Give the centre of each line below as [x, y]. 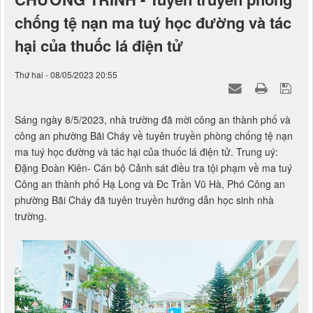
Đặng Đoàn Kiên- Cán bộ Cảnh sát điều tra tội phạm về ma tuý [153, 168]
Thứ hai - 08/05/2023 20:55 [66, 75]
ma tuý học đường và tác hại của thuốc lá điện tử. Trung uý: [146, 152]
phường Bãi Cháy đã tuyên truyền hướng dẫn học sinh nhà [144, 200]
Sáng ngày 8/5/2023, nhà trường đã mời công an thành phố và [153, 120]
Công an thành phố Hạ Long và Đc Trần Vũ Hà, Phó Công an [150, 184]
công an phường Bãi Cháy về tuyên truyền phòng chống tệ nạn [154, 136]
